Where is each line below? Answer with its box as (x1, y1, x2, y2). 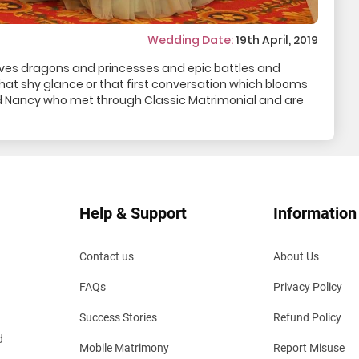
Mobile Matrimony (79, 341, 169, 354)
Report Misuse (272, 341, 345, 354)
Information (272, 204, 357, 223)
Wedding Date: (147, 32, 234, 49)
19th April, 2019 (233, 32, 319, 49)
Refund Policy (272, 311, 341, 324)
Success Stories (79, 311, 157, 324)
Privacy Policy (272, 280, 342, 293)
